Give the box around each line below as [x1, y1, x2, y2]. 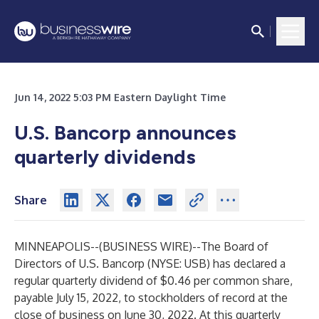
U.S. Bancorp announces [14, 120, 236, 145]
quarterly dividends [14, 145, 196, 169]
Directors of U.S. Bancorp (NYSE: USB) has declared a [14, 256, 286, 271]
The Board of [201, 239, 268, 253]
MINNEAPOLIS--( [14, 239, 103, 253]
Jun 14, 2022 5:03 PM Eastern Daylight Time [14, 91, 226, 103]
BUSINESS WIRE [103, 239, 189, 253]
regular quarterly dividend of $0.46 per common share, [14, 273, 293, 288]
